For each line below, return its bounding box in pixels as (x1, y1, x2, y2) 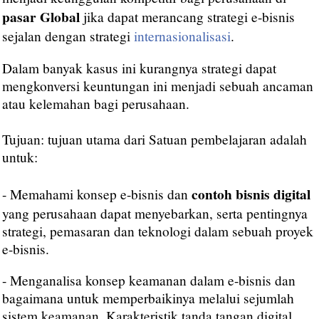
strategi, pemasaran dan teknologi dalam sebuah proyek (2, 221, 313, 240)
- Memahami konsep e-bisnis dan (2, 184, 192, 203)
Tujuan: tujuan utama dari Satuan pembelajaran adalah (2, 130, 307, 148)
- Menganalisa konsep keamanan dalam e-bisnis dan (2, 271, 296, 289)
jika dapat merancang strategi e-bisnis (80, 8, 295, 26)
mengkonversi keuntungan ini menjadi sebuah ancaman (2, 76, 313, 95)
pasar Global (2, 6, 80, 28)
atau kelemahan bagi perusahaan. (2, 94, 189, 113)
